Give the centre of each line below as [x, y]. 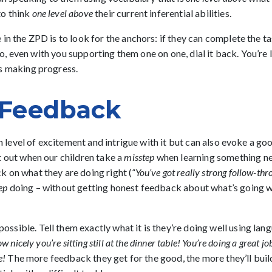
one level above [63, 13]
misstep [139, 157]
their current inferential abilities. [163, 13]
